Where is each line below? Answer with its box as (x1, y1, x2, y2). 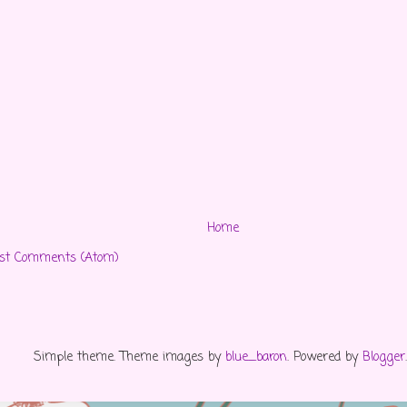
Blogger (362, 348, 405, 368)
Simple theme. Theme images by (33, 348, 225, 368)
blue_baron (224, 348, 287, 368)
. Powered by (286, 348, 362, 368)
